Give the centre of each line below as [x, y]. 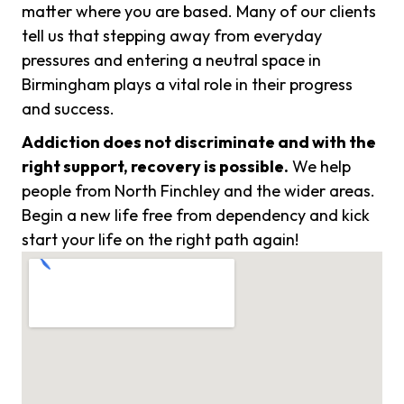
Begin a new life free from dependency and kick [196, 216]
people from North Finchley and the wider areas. [198, 191]
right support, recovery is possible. [155, 167]
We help [320, 167]
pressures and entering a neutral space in [171, 60]
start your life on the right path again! [160, 240]
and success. [68, 109]
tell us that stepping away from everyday [172, 36]
